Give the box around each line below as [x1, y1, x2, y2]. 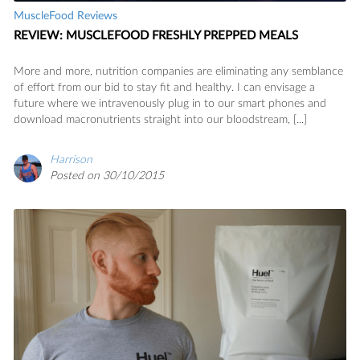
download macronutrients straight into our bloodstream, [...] [14, 113, 307, 125]
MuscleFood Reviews [14, 10, 117, 22]
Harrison [50, 153, 92, 166]
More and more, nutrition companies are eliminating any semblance [14, 65, 343, 77]
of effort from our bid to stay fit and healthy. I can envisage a [14, 81, 315, 93]
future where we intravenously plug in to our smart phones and [14, 97, 326, 109]
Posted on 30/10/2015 [50, 170, 164, 182]
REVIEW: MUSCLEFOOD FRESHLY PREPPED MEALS [14, 29, 298, 42]
